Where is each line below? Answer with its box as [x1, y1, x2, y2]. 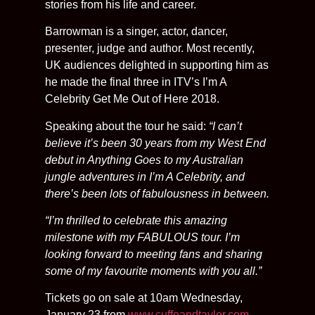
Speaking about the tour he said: [45, 120, 209, 132]
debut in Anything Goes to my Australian [45, 153, 243, 166]
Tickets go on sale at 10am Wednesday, [45, 292, 243, 304]
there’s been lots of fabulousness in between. [45, 187, 269, 200]
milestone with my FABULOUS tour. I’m [45, 231, 240, 243]
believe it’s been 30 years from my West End [45, 136, 266, 149]
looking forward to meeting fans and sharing [45, 247, 262, 260]
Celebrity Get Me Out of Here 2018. [45, 93, 219, 105]
